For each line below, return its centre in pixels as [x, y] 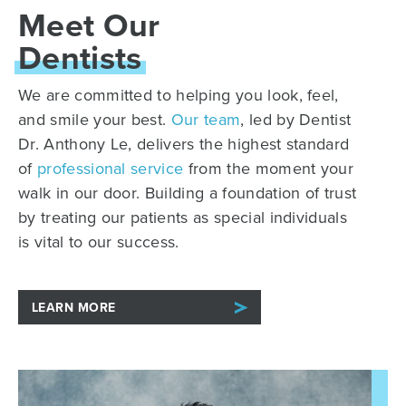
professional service [110, 169]
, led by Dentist [296, 120]
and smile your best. [95, 120]
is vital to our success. [99, 242]
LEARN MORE [74, 307]
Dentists [80, 58]
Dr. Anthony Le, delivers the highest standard [184, 144]
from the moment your [269, 169]
